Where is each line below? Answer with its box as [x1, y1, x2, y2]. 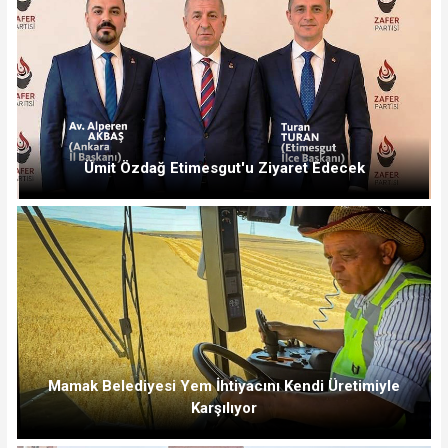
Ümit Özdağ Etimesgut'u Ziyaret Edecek [83, 159, 365, 178]
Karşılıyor [191, 398, 257, 417]
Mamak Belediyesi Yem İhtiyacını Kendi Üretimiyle [48, 376, 400, 395]
